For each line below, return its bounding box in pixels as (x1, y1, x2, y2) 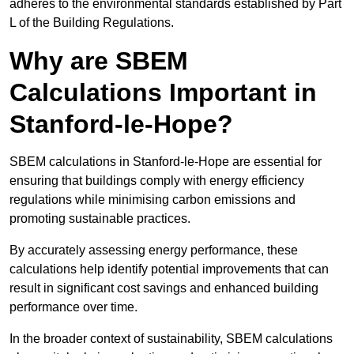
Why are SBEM (9, 47, 188, 76)
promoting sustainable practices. (9, 212, 190, 226)
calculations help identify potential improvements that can (9, 262, 329, 277)
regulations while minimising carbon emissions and (9, 193, 296, 207)
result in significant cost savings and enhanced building (9, 281, 318, 296)
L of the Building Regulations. (9, 16, 174, 30)
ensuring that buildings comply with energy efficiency (9, 174, 304, 188)
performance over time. (9, 300, 137, 314)
